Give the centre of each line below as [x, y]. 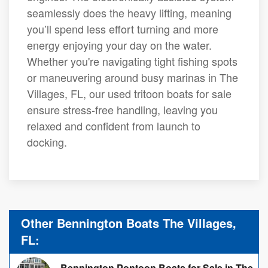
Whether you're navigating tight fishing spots [132, 61]
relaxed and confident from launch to [114, 126]
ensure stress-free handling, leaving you [122, 109]
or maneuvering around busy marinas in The [133, 77]
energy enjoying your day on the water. [119, 45]
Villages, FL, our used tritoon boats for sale [129, 93]
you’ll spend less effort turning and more [123, 29]
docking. [47, 142]
